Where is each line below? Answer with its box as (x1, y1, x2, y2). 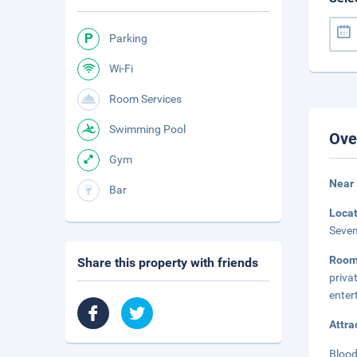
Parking (109, 32, 147, 45)
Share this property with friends (77, 255, 258, 270)
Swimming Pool (109, 123, 186, 135)
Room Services (109, 92, 182, 105)
